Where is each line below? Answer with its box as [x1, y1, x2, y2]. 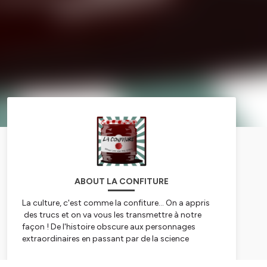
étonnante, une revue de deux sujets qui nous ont [21, 246, 208, 256]
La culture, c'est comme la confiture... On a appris [21, 198, 210, 209]
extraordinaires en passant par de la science [21, 234, 189, 244]
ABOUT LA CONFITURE [74, 176, 169, 187]
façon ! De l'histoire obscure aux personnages [21, 222, 195, 232]
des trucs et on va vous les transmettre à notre [21, 210, 201, 221]
